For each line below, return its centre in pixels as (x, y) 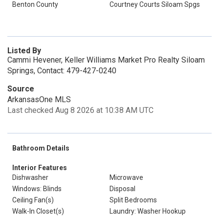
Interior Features (40, 168)
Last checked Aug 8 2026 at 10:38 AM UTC (80, 110)
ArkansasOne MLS (39, 99)
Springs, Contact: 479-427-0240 (62, 71)
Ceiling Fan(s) (33, 200)
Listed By (24, 51)
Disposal (122, 189)
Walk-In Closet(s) (38, 211)
